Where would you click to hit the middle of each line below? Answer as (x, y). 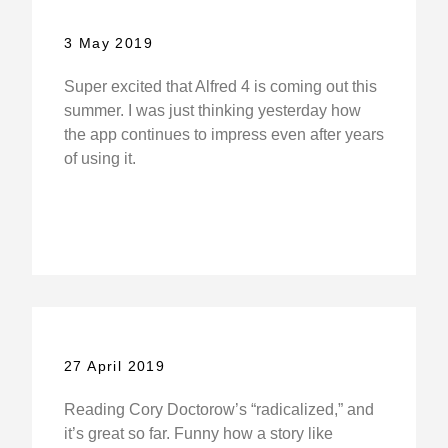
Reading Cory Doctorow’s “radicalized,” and (218, 409)
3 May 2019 (108, 43)
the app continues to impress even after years (223, 135)
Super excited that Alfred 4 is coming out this (220, 87)
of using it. (99, 159)
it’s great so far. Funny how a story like (198, 433)
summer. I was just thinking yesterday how (212, 111)
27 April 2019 (114, 365)
